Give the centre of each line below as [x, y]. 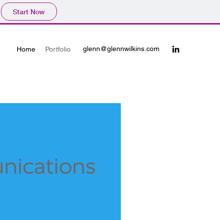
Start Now [29, 12]
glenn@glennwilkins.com [121, 49]
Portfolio [58, 49]
